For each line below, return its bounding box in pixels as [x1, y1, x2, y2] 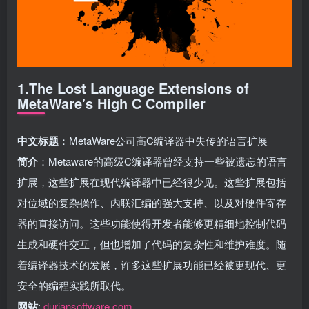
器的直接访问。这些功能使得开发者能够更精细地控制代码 [17, 215, 286, 230]
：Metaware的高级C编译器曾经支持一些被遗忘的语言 [38, 153, 287, 168]
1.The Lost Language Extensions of [17, 77, 249, 98]
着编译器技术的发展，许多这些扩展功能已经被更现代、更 [17, 257, 286, 272]
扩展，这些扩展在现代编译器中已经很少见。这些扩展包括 [17, 174, 286, 189]
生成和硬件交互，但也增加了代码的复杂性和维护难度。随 [17, 236, 286, 251]
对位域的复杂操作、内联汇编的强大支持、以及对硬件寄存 [17, 195, 286, 210]
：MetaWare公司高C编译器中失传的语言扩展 [59, 132, 268, 148]
